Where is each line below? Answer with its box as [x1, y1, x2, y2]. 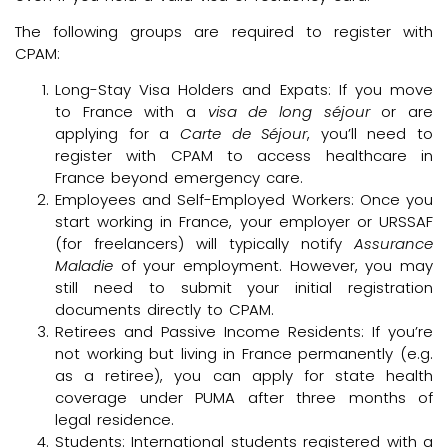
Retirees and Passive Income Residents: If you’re [55, 321, 433, 343]
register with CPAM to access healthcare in [55, 145, 433, 167]
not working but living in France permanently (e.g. [55, 343, 433, 365]
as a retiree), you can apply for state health [55, 365, 433, 387]
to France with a [55, 101, 208, 123]
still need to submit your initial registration [55, 277, 433, 299]
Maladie [55, 255, 113, 277]
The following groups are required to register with [15, 21, 433, 43]
